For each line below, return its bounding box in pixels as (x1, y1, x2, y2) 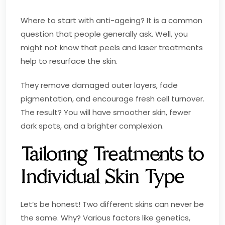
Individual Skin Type (21, 164, 184, 190)
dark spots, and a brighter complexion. (21, 120, 164, 131)
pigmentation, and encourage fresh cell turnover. (21, 93, 204, 104)
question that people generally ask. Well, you (21, 28, 188, 39)
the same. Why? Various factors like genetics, (21, 212, 190, 223)
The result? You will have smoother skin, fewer (21, 106, 191, 118)
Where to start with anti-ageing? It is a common (21, 15, 202, 26)
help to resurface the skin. (21, 55, 118, 66)
